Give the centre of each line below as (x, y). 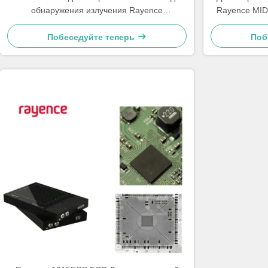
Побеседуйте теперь (92, 37)
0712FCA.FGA (97, 23)
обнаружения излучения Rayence (97, 10)
